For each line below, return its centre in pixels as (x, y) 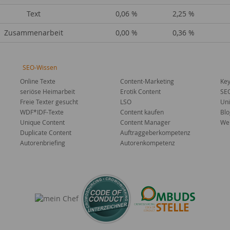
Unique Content (42, 122)
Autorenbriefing (43, 143)
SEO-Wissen (40, 67)
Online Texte (38, 81)
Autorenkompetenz (148, 143)
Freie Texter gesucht (49, 102)
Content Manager (145, 122)
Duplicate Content (46, 132)
